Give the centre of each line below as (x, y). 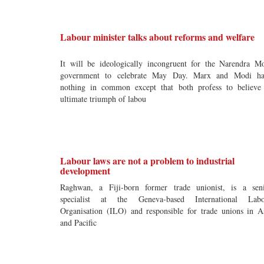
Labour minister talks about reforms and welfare (157, 37)
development (85, 171)
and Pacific (78, 222)
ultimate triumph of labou (103, 99)
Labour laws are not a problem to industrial (147, 161)
